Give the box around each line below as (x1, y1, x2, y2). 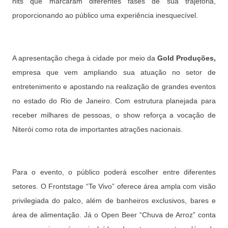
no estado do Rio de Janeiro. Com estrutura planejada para (12, 97, 216, 105)
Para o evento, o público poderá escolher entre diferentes (12, 168, 216, 177)
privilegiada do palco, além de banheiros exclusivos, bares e (12, 196, 216, 205)
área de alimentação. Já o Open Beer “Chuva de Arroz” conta (12, 211, 216, 219)
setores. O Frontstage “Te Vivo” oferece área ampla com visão (12, 182, 216, 191)
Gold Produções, (157, 54, 216, 63)
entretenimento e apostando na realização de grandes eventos (12, 82, 216, 91)
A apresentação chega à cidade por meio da (12, 54, 157, 63)
